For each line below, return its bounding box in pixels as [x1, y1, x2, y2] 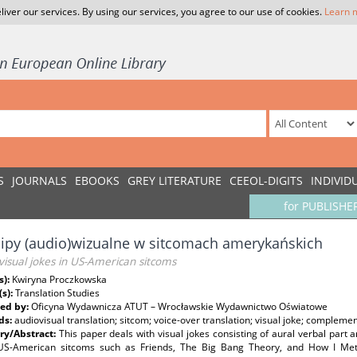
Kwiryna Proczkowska [12, 273, 107, 286]
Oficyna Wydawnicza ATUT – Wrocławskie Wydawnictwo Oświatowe [31, 300, 328, 313]
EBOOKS [75, 173, 120, 188]
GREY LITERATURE [127, 173, 222, 188]
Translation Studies [15, 286, 100, 300]
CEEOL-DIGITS [229, 173, 303, 188]
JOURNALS [12, 173, 67, 188]
